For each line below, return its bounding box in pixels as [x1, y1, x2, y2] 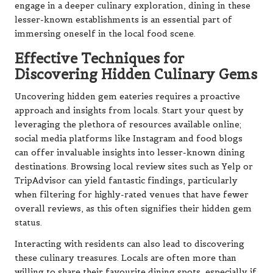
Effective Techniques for [15, 50, 184, 68]
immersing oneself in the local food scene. [15, 29, 196, 40]
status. [15, 218, 42, 229]
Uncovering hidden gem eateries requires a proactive [15, 91, 240, 102]
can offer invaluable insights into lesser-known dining [15, 147, 245, 158]
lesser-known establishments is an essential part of [15, 15, 232, 26]
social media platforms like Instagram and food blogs [15, 133, 243, 144]
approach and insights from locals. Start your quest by [15, 105, 244, 116]
